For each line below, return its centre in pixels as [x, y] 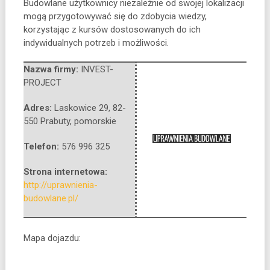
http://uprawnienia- [60, 185]
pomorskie [95, 121]
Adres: [39, 108]
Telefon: [42, 146]
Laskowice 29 [81, 108]
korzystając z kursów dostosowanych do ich [112, 29]
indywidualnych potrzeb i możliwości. [96, 42]
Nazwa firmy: [52, 69]
